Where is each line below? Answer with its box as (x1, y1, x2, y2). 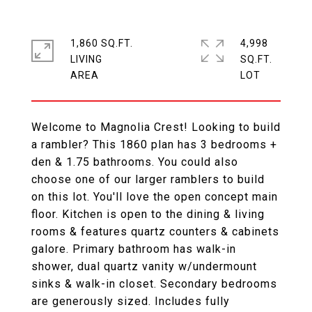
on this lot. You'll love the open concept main (31, 190, 278, 203)
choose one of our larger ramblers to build (31, 173, 265, 186)
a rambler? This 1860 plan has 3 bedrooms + (31, 138, 277, 151)
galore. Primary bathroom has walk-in (31, 242, 236, 256)
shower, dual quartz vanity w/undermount (31, 260, 257, 273)
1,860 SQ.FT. (70, 38, 133, 49)
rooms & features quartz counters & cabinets (31, 225, 279, 238)
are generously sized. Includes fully (31, 295, 230, 308)
